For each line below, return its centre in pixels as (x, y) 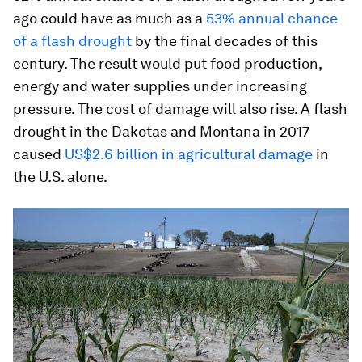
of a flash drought (72, 41)
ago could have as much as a (109, 18)
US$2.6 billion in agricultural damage (189, 154)
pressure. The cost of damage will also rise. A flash (180, 109)
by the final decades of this (225, 41)
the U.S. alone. (60, 177)
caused (39, 154)
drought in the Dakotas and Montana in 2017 (161, 131)
